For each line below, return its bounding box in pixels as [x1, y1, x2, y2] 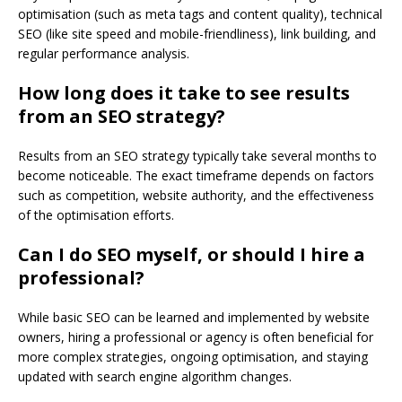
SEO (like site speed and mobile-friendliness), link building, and [18, 24, 376, 42]
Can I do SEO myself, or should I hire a [18, 241, 365, 267]
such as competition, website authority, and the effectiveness [18, 186, 374, 204]
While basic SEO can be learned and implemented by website [18, 308, 370, 326]
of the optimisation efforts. [18, 205, 174, 223]
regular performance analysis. [18, 44, 189, 62]
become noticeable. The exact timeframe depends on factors [18, 166, 374, 184]
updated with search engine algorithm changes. [18, 367, 292, 385]
